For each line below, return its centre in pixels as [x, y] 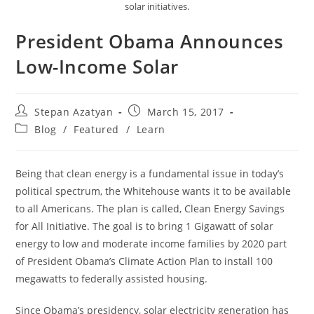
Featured [97, 130]
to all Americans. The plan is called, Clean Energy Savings [150, 209]
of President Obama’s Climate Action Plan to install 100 [144, 261]
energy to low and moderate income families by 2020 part [151, 244]
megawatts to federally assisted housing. [112, 279]
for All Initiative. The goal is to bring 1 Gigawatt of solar [145, 226]
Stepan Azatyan [74, 112]
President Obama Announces [150, 42]
